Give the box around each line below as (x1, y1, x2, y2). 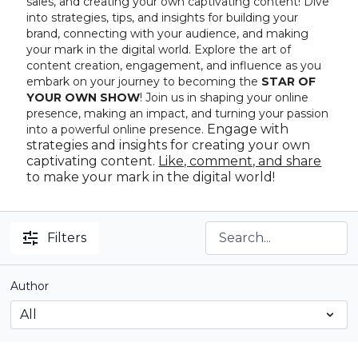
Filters (47, 230, 87, 246)
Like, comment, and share (158, 153, 322, 169)
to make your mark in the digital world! (26, 169, 276, 185)
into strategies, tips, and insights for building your (26, 10, 299, 26)
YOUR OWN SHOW (26, 90, 141, 105)
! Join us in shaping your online (140, 90, 309, 105)
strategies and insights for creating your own (26, 137, 311, 153)
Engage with (207, 121, 289, 137)
